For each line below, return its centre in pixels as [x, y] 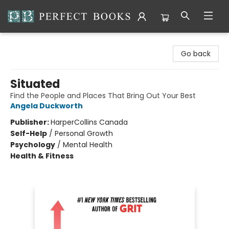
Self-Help [29, 133]
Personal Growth [84, 133]
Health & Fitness [42, 156]
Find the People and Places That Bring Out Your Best [103, 96]
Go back [196, 54]
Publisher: [30, 122]
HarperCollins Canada [89, 122]
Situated [35, 84]
